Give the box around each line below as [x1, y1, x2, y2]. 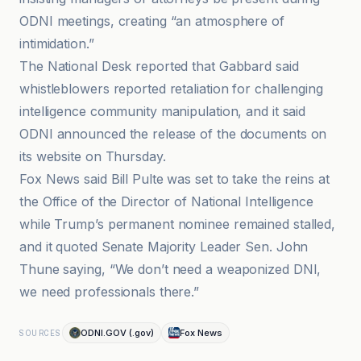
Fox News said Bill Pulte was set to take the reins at [19, 171, 330, 187]
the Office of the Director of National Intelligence [19, 193, 313, 210]
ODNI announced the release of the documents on [19, 126, 327, 142]
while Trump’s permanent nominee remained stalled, [19, 216, 336, 232]
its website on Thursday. [19, 148, 166, 164]
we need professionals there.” [19, 284, 200, 300]
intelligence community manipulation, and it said [19, 103, 306, 119]
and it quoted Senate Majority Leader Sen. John [19, 239, 309, 255]
